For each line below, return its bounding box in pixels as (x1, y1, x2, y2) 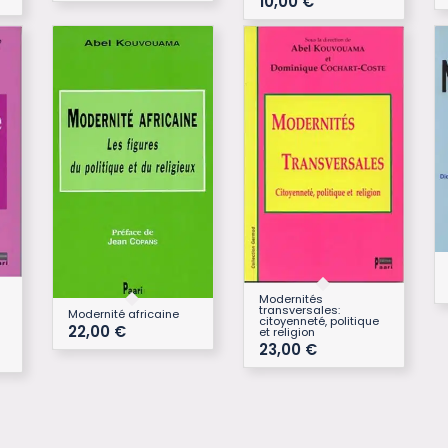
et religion (258, 323, 315, 340)
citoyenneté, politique (258, 312, 379, 329)
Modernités (258, 290, 323, 307)
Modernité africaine (67, 306, 179, 323)
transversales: (258, 301, 340, 318)
